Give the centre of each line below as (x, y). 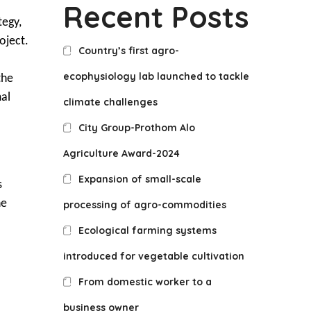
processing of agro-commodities (145, 205)
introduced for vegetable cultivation (154, 256)
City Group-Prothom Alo (137, 128)
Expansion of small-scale (140, 179)
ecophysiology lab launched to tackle (156, 76)
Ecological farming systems (148, 230)
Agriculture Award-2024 (121, 153)
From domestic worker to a (145, 282)
